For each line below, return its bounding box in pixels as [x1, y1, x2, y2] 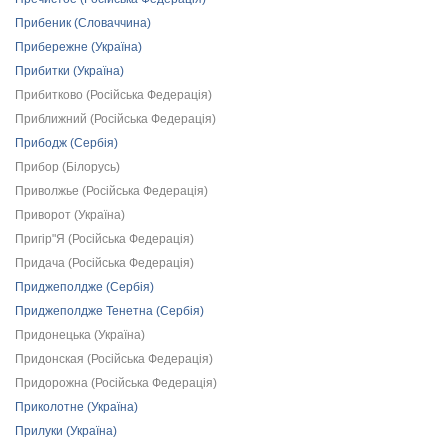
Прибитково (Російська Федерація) [15, 88, 212, 102]
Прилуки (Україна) [15, 424, 117, 438]
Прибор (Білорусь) [15, 160, 120, 174]
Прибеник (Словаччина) [15, 16, 151, 30]
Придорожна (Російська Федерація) [15, 376, 217, 390]
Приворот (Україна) [15, 208, 125, 222]
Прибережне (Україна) [15, 40, 142, 54]
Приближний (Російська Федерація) [15, 112, 216, 126]
